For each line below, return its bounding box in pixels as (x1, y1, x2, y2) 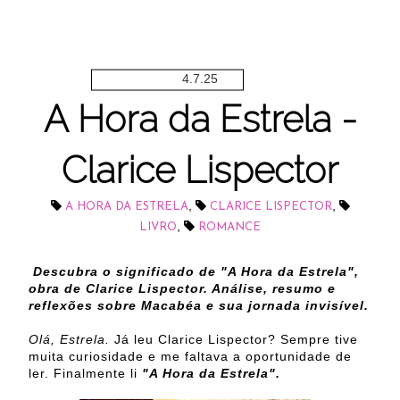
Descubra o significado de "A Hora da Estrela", (33, 264, 359, 279)
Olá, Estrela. (29, 332, 114, 346)
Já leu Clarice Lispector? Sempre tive (114, 332, 358, 346)
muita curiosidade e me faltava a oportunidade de (29, 349, 352, 363)
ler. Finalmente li (29, 366, 142, 380)
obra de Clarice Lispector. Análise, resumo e (29, 281, 336, 296)
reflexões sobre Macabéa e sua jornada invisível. (29, 298, 369, 312)
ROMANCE (198, 221, 261, 233)
